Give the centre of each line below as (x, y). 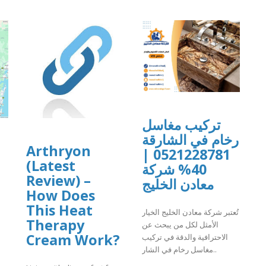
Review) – (58, 181)
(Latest (51, 166)
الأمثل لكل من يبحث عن (180, 224)
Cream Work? (73, 240)
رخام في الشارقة (190, 140)
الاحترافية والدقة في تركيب (185, 237)
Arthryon (58, 151)
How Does (61, 196)
